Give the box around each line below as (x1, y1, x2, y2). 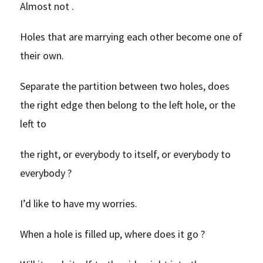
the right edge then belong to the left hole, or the (20, 97, 236, 112)
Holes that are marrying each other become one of (20, 29, 243, 43)
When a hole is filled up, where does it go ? (20, 227, 205, 241)
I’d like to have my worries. (20, 196, 138, 210)
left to (20, 116, 47, 130)
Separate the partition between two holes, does (20, 79, 230, 93)
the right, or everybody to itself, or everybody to (20, 147, 231, 161)
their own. (20, 48, 65, 62)
